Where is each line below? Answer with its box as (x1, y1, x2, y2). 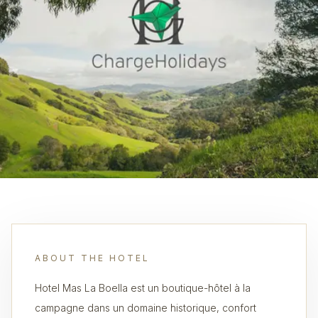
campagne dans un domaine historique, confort (35, 302, 256, 314)
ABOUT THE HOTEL (35, 253, 150, 263)
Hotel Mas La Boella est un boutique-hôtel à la (35, 282, 251, 294)
